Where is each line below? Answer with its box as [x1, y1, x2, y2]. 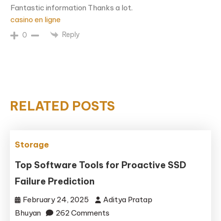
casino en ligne [10, 14, 61, 24]
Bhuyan [15, 208, 41, 218]
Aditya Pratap [103, 194, 153, 204]
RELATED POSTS [10, 98, 115, 114]
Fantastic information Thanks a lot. [10, 2, 133, 12]
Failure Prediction [15, 175, 95, 187]
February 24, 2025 [23, 194, 89, 204]
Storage [15, 139, 49, 149]
